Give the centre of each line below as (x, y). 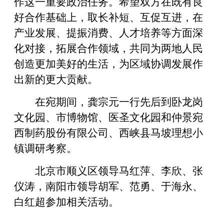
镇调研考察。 (45, 147)
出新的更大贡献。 (56, 78)
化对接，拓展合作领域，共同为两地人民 (108, 47)
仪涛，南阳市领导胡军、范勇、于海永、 (108, 185)
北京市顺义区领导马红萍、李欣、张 (119, 170)
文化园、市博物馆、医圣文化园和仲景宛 (108, 116)
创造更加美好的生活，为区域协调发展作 (108, 63)
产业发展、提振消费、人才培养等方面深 (108, 32)
